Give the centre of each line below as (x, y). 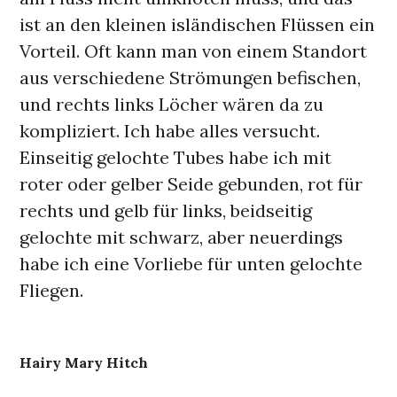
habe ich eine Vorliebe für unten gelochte (191, 264)
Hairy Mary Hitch (84, 362)
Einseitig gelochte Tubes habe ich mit (176, 157)
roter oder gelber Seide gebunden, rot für (191, 184)
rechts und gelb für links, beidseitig (166, 210)
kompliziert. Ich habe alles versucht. (170, 131)
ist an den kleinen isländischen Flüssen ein (198, 24)
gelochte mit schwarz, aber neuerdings (182, 237)
